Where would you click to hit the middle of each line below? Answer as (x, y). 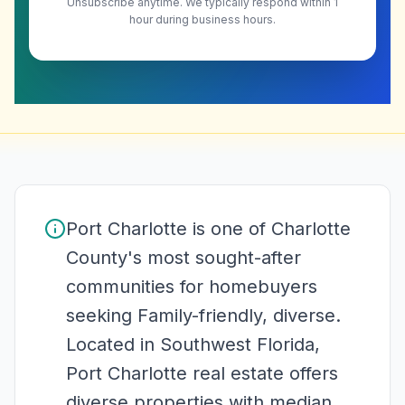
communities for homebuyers (192, 287)
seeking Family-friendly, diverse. (203, 316)
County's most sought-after (184, 258)
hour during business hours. (202, 20)
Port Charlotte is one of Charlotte (208, 229)
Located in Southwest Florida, (193, 345)
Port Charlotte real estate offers (202, 374)
